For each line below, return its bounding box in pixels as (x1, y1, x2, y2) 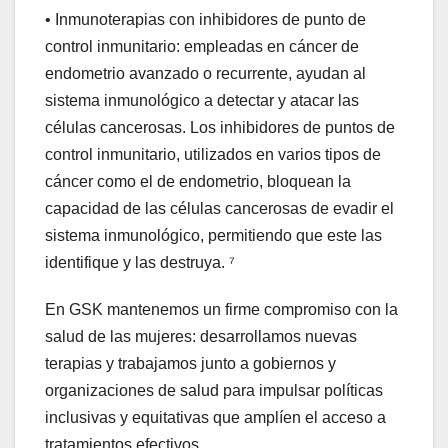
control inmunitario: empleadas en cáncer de (45, 37, 359, 55)
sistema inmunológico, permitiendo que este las (45, 226, 382, 244)
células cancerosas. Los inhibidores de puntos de (45, 118, 395, 136)
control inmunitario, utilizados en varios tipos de (45, 145, 381, 163)
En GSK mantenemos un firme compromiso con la (45, 300, 398, 318)
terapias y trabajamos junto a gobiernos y (45, 354, 336, 372)
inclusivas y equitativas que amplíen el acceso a (45, 408, 386, 426)
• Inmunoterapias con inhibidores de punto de (45, 10, 366, 28)
